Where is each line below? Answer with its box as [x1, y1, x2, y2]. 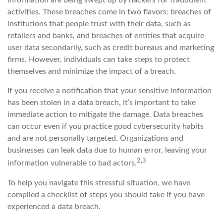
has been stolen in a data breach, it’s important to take [7, 99, 196, 107]
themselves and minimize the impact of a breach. [7, 67, 176, 76]
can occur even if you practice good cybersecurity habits [7, 122, 204, 131]
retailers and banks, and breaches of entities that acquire [7, 32, 204, 40]
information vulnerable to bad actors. [7, 159, 137, 167]
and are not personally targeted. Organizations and [7, 134, 183, 143]
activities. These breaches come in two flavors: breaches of [7, 8, 211, 16]
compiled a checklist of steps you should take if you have [7, 190, 205, 199]
